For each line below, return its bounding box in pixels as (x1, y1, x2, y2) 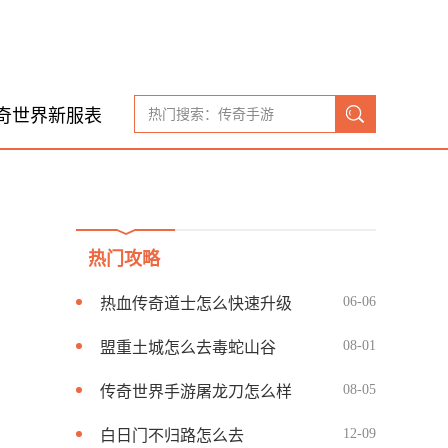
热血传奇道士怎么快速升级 (100, 295, 292, 312)
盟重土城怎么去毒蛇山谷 (100, 339, 276, 356)
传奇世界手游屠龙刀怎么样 (100, 383, 292, 400)
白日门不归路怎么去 (100, 427, 244, 444)
